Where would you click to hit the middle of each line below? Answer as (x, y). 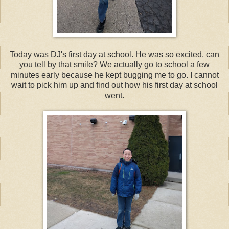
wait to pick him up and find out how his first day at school (114, 85)
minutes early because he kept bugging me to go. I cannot (114, 75)
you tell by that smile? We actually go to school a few (114, 64)
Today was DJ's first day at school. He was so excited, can (114, 54)
